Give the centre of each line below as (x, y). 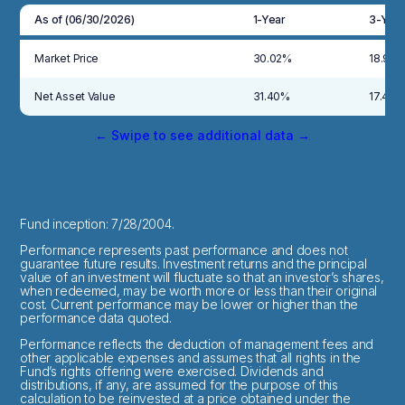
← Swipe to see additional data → (202, 136)
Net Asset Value (75, 97)
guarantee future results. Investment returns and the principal (193, 264)
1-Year (269, 20)
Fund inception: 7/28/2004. (97, 224)
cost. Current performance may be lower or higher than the (189, 305)
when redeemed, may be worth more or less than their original (199, 291)
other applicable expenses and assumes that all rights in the (191, 358)
